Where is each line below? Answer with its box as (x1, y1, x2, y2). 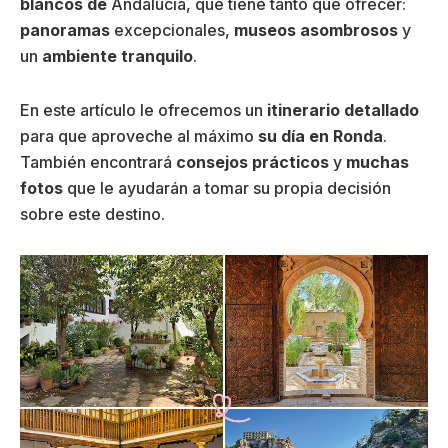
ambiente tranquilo (42, 45, 193, 66)
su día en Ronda (258, 125, 383, 146)
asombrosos (300, 19, 398, 40)
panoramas (20, 19, 110, 40)
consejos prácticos (176, 151, 333, 172)
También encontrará (20, 151, 176, 172)
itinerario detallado (267, 99, 419, 120)
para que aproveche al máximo (20, 125, 258, 146)
